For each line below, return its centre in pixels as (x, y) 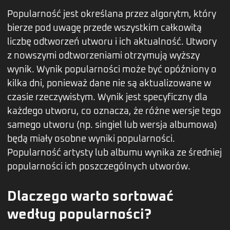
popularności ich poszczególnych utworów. (99, 167)
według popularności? (79, 215)
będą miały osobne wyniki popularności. (91, 139)
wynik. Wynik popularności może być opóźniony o (112, 70)
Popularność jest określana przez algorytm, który (112, 15)
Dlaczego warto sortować (90, 197)
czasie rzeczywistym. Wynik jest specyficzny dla (107, 98)
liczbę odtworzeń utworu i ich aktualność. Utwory (112, 42)
